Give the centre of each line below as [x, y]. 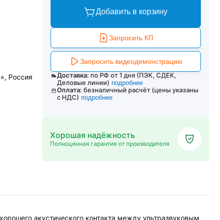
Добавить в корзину [132, 12]
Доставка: [73, 75]
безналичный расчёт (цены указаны [141, 90]
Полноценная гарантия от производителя [110, 144]
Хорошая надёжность [93, 135]
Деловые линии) [83, 82]
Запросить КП [131, 38]
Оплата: [70, 90]
